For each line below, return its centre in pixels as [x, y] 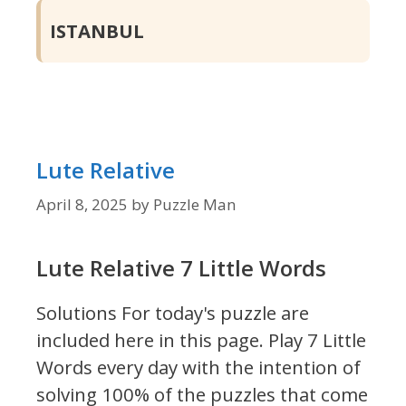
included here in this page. [150, 339]
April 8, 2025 [82, 204]
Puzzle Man [194, 204]
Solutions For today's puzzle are [173, 312]
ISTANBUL [97, 31]
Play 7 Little [315, 339]
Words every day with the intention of [198, 367]
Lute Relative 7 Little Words [181, 267]
